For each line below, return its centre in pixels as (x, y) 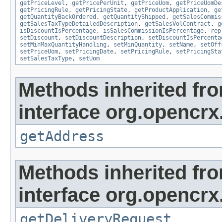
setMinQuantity (138, 44)
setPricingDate (89, 51)
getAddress (62, 136)
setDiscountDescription (103, 37)
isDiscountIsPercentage (58, 30)
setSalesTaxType (46, 58)
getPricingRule (44, 10)
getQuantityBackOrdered (58, 17)
